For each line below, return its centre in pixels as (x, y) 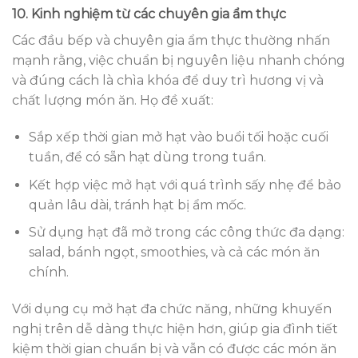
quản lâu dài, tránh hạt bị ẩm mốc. (137, 205)
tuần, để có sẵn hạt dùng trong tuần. (147, 157)
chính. (48, 272)
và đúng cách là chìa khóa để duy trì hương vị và (168, 81)
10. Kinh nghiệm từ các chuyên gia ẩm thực (149, 14)
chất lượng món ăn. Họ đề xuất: (113, 101)
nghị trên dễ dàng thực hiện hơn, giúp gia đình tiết (175, 329)
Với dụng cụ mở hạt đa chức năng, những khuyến (172, 309)
